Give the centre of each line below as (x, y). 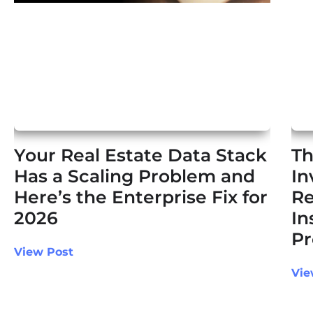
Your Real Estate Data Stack (140, 155)
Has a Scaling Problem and (134, 176)
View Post (44, 252)
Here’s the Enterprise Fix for (141, 197)
